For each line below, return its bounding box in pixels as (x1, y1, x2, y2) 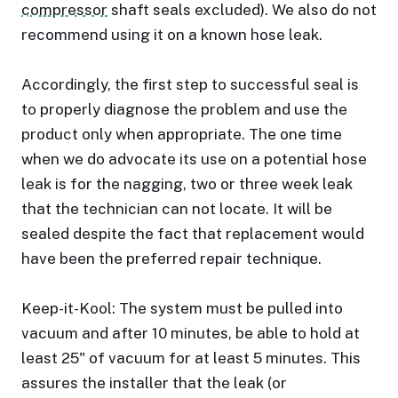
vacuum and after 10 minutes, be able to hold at (21, 324, 360, 342)
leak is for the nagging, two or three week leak (21, 175, 353, 193)
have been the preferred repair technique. (21, 250, 322, 267)
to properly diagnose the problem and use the (21, 100, 347, 118)
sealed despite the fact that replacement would (21, 225, 364, 243)
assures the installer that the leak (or (21, 374, 287, 392)
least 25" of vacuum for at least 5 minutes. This (21, 349, 361, 367)
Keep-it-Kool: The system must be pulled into (21, 299, 343, 317)
